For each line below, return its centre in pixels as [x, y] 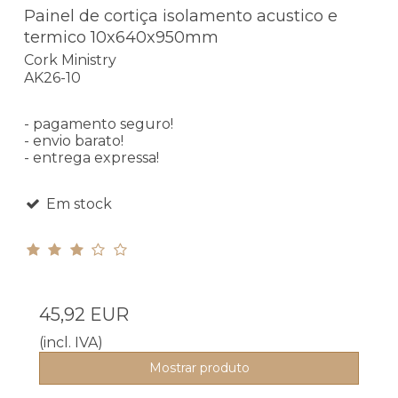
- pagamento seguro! [99, 124]
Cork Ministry [70, 60]
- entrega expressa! [92, 158]
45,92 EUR [84, 315]
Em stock [77, 204]
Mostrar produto [199, 368]
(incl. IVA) [71, 343]
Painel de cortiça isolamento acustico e [181, 16]
